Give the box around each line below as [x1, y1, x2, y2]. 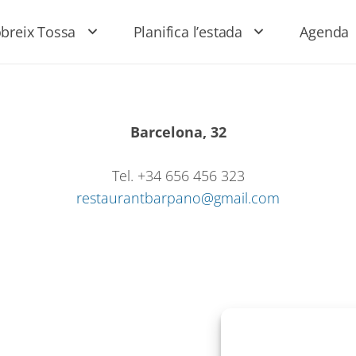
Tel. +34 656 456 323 [111, 166, 245, 185]
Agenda [300, 22, 350, 41]
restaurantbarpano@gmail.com [76, 188, 280, 207]
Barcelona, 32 [130, 122, 226, 141]
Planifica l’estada [133, 22, 242, 41]
